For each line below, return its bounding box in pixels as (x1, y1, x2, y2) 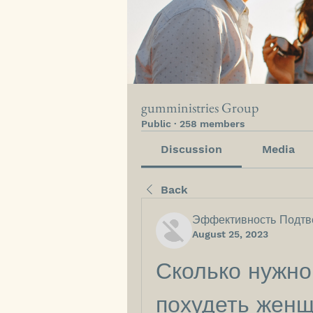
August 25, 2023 (192, 228, 268, 240)
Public (141, 118, 171, 129)
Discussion (161, 143, 223, 156)
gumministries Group (141, 99, 259, 117)
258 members (180, 118, 245, 129)
